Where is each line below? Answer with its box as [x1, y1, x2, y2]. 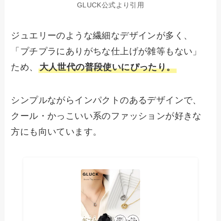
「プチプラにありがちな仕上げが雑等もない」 [11, 46, 202, 56]
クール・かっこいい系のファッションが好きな [11, 111, 202, 121]
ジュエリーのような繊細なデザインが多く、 [11, 30, 193, 40]
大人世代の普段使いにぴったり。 [39, 62, 176, 72]
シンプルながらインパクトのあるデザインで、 [11, 95, 202, 106]
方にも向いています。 [11, 127, 102, 137]
